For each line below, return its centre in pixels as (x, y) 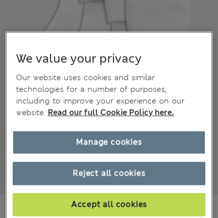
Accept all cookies (109, 204)
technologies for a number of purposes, (91, 89)
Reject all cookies (109, 173)
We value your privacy (79, 59)
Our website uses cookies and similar (86, 77)
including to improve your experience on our (100, 101)
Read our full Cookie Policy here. (111, 112)
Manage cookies (109, 142)
